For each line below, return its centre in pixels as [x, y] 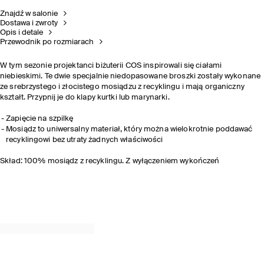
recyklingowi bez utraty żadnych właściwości [85, 140]
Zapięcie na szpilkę [40, 119]
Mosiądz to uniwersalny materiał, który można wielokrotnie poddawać [129, 129]
